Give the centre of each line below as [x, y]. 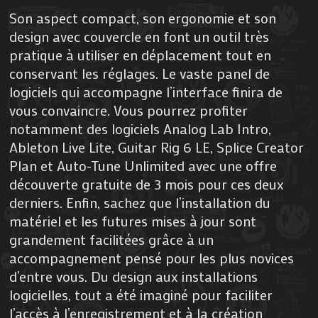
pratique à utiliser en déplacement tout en [141, 55]
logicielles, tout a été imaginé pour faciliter [141, 295]
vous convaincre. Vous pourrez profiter [129, 110]
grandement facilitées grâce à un [112, 240]
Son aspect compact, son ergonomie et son [143, 18]
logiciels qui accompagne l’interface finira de [146, 92]
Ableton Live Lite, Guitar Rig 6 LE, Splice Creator [157, 147]
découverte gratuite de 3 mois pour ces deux [147, 184]
